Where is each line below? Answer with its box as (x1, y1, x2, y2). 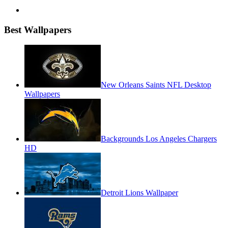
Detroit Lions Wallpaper (101, 188, 178, 197)
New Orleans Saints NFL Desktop (101, 80, 211, 90)
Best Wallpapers (4, 24, 71, 35)
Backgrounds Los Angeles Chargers (101, 134, 217, 144)
